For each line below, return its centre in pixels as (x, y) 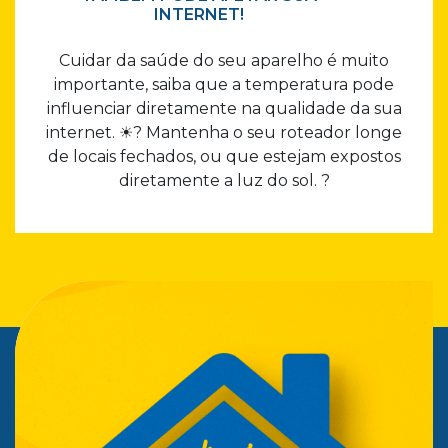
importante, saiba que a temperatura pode (224, 85)
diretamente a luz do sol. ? (224, 181)
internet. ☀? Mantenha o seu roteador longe (224, 133)
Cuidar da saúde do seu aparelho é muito (224, 61)
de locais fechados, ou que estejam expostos (224, 157)
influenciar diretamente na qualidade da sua (224, 109)
